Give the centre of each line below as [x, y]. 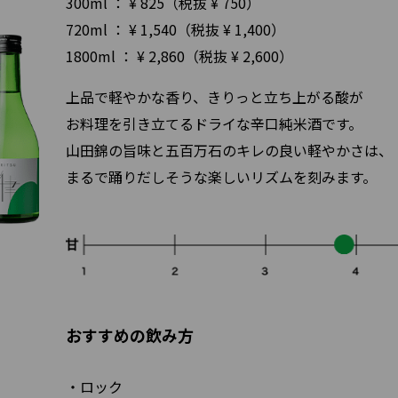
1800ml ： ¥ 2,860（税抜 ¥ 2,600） [179, 56]
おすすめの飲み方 [130, 335]
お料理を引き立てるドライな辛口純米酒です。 [214, 124]
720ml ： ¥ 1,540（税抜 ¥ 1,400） [175, 30]
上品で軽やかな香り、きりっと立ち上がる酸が [215, 97]
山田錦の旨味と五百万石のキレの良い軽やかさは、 [229, 151]
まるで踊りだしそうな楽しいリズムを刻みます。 [221, 177]
